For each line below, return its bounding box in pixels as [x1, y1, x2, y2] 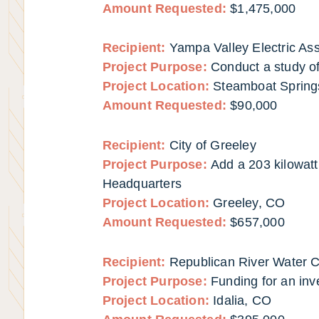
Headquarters [102, 177, 186, 192]
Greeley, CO [213, 196, 286, 211]
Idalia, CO [213, 293, 272, 308]
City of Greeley [169, 138, 256, 153]
